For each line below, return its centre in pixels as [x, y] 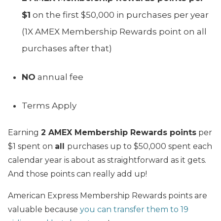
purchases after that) [67, 48]
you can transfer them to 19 [134, 209]
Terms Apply [49, 105]
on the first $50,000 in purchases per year [120, 15]
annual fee [59, 77]
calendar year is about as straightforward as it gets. [108, 160]
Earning [24, 132]
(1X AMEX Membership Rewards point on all [114, 31]
